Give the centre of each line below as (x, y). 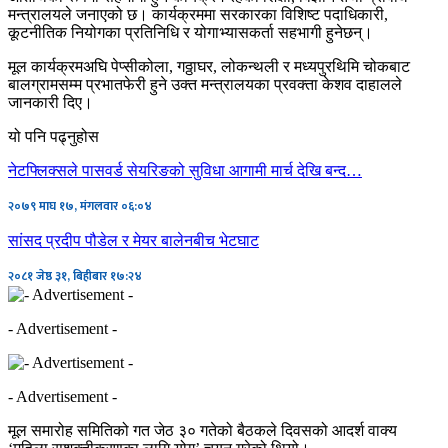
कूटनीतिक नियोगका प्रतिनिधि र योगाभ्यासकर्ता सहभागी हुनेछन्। (190, 32)
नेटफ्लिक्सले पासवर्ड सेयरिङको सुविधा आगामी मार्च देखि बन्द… (185, 170)
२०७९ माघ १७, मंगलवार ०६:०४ (80, 205)
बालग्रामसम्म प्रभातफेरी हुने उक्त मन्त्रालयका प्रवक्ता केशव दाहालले (205, 84)
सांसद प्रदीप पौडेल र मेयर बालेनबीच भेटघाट (133, 240)
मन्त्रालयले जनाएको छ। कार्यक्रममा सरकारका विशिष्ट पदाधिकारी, (198, 14)
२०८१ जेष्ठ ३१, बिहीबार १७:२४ (75, 275)
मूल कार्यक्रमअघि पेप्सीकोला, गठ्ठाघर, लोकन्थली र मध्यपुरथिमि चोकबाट (209, 66)
